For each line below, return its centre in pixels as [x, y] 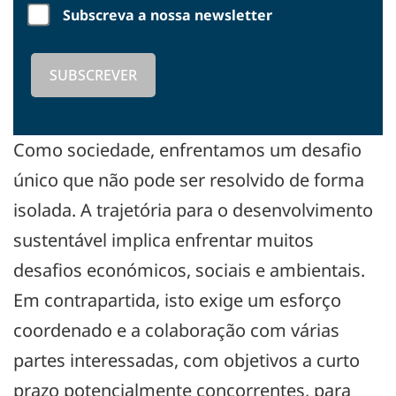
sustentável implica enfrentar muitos [164, 240]
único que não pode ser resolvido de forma [189, 180]
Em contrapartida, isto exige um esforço [177, 300]
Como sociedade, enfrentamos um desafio [187, 150]
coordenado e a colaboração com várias [176, 330]
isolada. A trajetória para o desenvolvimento [193, 210]
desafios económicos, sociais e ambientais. [189, 270]
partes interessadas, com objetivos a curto [187, 360]
